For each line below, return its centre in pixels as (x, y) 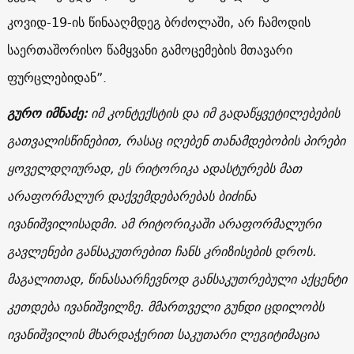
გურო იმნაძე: (49, 113)
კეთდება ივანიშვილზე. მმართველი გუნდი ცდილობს (165, 306)
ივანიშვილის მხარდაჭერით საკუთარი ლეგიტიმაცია (163, 334)
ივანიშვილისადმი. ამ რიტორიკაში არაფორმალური (164, 223)
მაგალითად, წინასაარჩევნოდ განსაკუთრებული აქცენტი (177, 279)
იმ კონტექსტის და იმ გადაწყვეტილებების (215, 113)
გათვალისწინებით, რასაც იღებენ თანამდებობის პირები (176, 140)
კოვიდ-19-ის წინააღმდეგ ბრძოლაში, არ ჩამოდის (158, 22)
